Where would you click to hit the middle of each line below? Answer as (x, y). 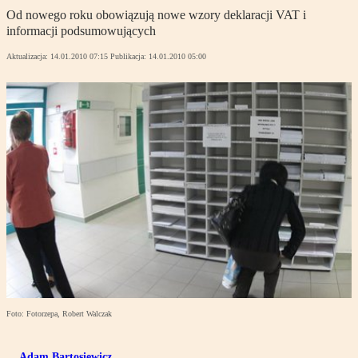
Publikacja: (129, 57)
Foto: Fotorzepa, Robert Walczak (59, 314)
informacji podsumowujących (81, 31)
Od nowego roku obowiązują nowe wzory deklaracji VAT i (156, 15)
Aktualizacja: (28, 57)
